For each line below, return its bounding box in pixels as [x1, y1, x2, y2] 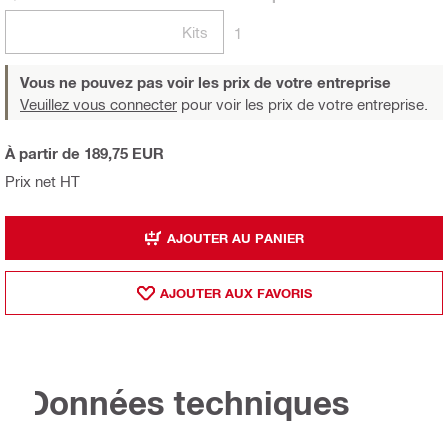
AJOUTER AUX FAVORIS [159, 284, 312, 301]
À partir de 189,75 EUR [5, 144, 164, 163]
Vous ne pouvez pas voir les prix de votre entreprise [20, 73, 391, 92]
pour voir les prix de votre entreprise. [177, 95, 428, 114]
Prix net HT [5, 172, 80, 191]
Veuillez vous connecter [20, 95, 177, 114]
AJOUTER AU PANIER [167, 229, 304, 246]
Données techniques [25, 383, 350, 423]
